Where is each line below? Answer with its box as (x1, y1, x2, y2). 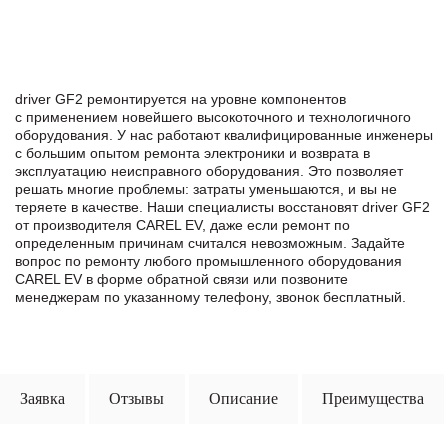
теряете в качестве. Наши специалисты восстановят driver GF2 (15, 198, 430, 215)
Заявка (20, 389, 66, 407)
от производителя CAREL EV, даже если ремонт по (15, 216, 350, 233)
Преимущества (321, 389, 424, 407)
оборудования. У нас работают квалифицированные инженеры (15, 126, 433, 143)
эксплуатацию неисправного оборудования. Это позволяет (15, 162, 403, 179)
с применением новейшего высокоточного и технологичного (15, 108, 411, 125)
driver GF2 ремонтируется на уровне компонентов (15, 90, 346, 107)
